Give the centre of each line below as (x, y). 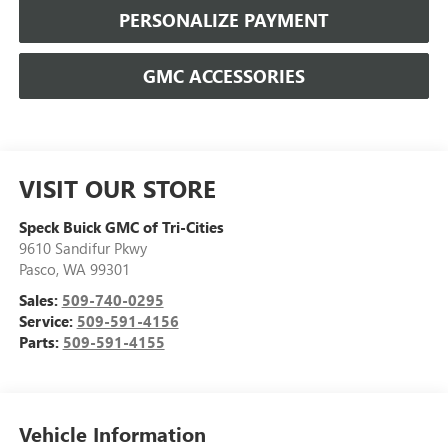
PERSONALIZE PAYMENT (224, 19)
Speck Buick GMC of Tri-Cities (121, 227)
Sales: (40, 300)
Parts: (40, 342)
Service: (47, 321)
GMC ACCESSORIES (224, 75)
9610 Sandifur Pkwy (82, 248)
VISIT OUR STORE (117, 188)
